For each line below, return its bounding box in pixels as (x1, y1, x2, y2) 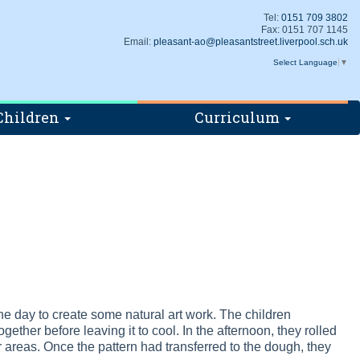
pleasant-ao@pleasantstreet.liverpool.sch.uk (153, 36, 348, 47)
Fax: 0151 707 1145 (261, 24, 348, 35)
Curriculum (194, 108, 283, 127)
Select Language (273, 57, 337, 67)
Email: (124, 36, 153, 47)
